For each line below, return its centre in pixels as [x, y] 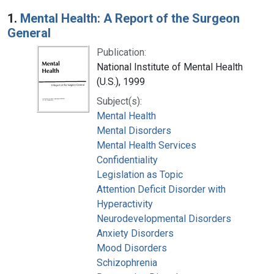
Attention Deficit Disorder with [161, 189]
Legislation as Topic [140, 174]
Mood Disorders [132, 248]
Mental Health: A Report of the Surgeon [130, 18]
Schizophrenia [127, 262]
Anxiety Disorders [135, 233]
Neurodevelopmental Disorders [164, 218]
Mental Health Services [146, 145]
